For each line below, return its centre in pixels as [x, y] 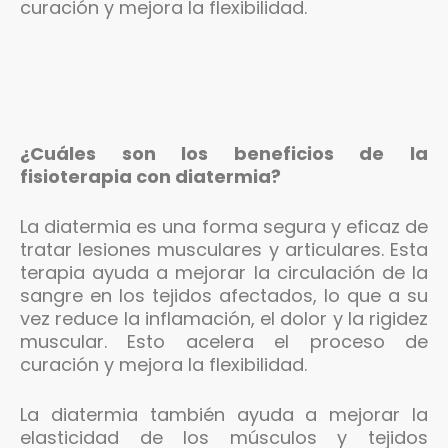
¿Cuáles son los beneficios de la [224, 153]
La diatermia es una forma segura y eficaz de [224, 226]
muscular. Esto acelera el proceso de [224, 341]
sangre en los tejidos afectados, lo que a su [224, 295]
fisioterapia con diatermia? [150, 176]
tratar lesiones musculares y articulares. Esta [224, 249]
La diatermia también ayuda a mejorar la [224, 414]
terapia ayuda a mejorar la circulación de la [224, 272]
